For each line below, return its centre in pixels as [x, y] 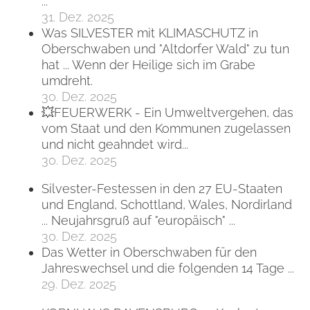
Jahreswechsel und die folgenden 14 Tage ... [168, 268]
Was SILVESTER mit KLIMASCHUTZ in [150, 33]
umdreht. [67, 80]
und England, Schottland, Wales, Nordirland [167, 205]
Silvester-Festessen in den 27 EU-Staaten [162, 189]
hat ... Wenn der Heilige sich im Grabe [148, 64]
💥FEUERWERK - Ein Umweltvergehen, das [167, 112]
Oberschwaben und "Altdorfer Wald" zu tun [165, 48]
